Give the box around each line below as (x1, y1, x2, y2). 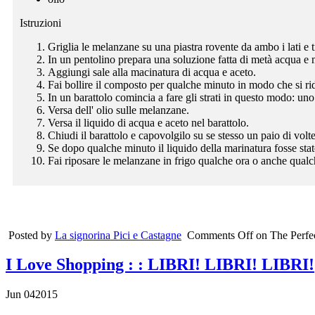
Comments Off (187, 229, 253, 241)
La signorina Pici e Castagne (55, 229, 181, 241)
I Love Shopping (6, 255, 128, 274)
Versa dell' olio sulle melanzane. (48, 103, 189, 116)
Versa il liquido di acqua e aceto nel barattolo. (48, 116, 249, 129)
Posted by (8, 229, 55, 241)
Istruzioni (20, 16, 61, 29)
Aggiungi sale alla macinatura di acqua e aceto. (48, 65, 256, 78)
